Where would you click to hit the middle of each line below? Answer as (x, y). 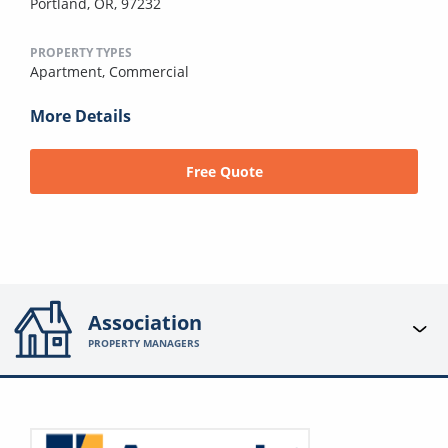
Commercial (149, 72)
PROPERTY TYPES (81, 53)
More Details (80, 116)
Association (145, 323)
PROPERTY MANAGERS (144, 343)
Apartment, (69, 72)
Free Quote (224, 172)
